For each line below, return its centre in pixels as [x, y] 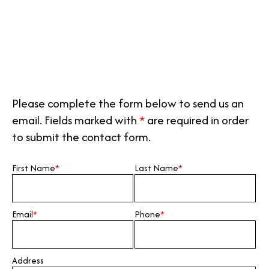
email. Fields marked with [76, 120]
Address [28, 260]
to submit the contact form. [81, 137]
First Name [34, 168]
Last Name [156, 168]
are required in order [197, 120]
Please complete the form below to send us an [128, 103]
